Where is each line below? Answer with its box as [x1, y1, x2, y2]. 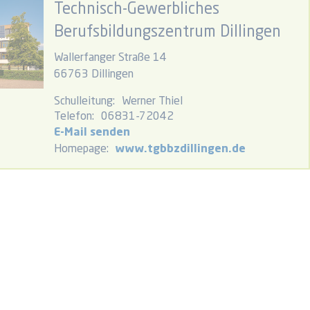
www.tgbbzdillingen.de [116, 144, 246, 155]
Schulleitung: [54, 96, 115, 107]
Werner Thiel [122, 96, 183, 107]
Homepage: [54, 144, 109, 155]
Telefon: [54, 111, 94, 122]
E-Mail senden [54, 127, 130, 138]
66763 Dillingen [54, 69, 134, 80]
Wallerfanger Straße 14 [54, 53, 167, 64]
